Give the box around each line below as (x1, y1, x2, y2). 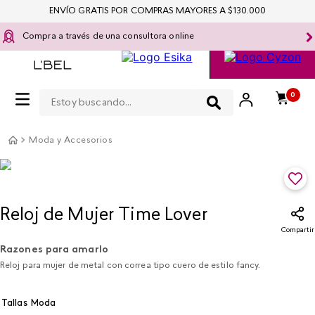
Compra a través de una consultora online (22, 32, 194, 41)
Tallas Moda (1, 298, 56, 309)
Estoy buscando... (39, 82, 133, 96)
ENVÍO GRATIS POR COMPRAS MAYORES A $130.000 (49, 7, 266, 15)
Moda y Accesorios (29, 136, 112, 145)
